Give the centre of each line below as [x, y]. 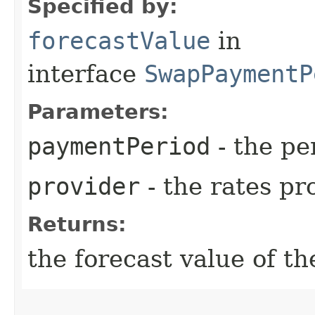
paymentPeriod [119, 146]
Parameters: [98, 111]
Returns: [77, 224]
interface [86, 73]
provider [84, 186]
